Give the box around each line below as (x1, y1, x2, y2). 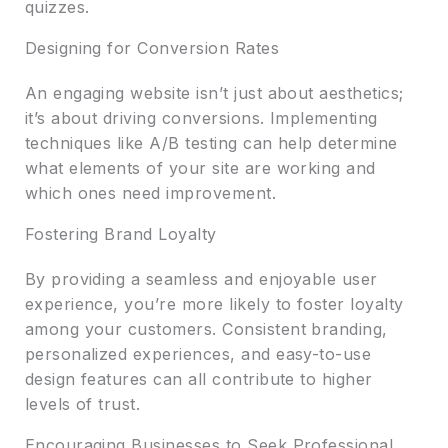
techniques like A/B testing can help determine (24, 132, 398, 153)
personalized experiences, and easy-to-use (24, 343, 372, 364)
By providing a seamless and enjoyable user (24, 268, 378, 289)
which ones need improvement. (24, 182, 277, 203)
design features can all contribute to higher (24, 368, 373, 389)
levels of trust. (24, 393, 141, 414)
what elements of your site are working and (24, 157, 376, 178)
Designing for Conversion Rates (24, 37, 280, 58)
